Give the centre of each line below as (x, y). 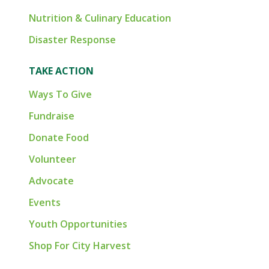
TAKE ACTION (61, 71)
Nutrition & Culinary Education (100, 18)
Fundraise (52, 116)
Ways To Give (60, 94)
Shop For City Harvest (80, 246)
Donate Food (59, 138)
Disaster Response (72, 40)
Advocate (51, 181)
